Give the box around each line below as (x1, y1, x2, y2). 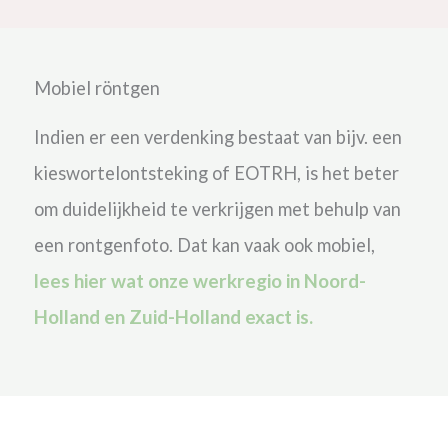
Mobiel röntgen (33, 76, 160, 99)
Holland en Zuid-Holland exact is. (33, 304, 313, 328)
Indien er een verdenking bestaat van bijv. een (33, 125, 402, 148)
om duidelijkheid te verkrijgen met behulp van (33, 197, 401, 220)
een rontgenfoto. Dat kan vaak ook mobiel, (33, 233, 375, 256)
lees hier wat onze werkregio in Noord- (33, 268, 366, 292)
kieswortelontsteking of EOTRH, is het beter (33, 161, 399, 184)
